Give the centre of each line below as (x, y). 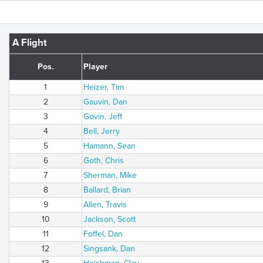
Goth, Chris (104, 161)
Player (95, 67)
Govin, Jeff (103, 117)
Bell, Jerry (102, 131)
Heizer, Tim (104, 87)
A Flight (30, 43)
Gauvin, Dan (105, 102)
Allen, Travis (105, 205)
